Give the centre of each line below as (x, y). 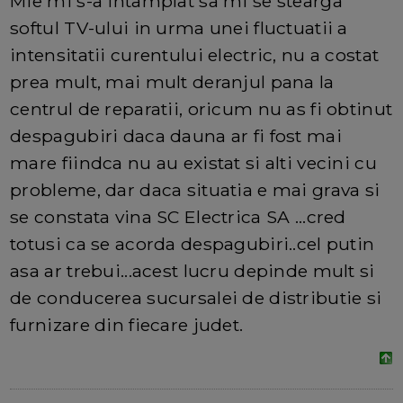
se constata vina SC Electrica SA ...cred (178, 217)
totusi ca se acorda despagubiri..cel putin (193, 244)
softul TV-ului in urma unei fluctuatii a (179, 28)
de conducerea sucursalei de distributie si (196, 298)
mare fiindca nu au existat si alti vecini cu (193, 163)
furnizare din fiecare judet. (127, 325)
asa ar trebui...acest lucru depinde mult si (193, 271)
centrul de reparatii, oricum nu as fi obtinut (201, 109)
